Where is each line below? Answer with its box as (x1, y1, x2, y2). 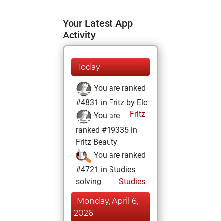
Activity (63, 29, 96, 41)
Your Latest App (63, 17, 133, 29)
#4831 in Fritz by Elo (76, 98, 147, 107)
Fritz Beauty (76, 137, 117, 147)
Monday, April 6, (77, 196, 138, 206)
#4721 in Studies (76, 165, 135, 174)
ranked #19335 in (76, 125, 137, 135)
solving (76, 177, 101, 186)
